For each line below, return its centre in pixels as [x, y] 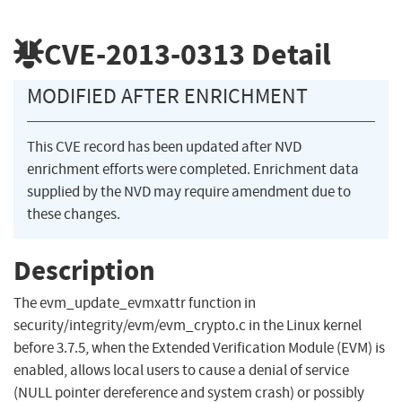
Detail [288, 54]
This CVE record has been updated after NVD [164, 147]
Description [84, 270]
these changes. [74, 214]
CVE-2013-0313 [144, 54]
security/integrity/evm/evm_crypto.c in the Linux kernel [188, 326]
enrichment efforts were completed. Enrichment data [193, 170]
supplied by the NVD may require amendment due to [189, 192]
